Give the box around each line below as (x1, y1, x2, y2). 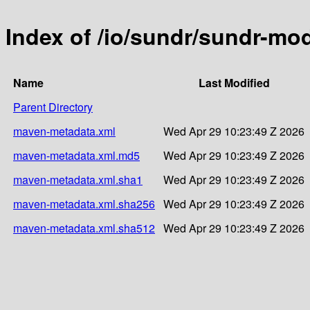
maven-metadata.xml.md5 (13, 147, 140, 163)
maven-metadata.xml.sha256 (13, 195, 155, 212)
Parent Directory (13, 98, 93, 115)
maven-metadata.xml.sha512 (13, 219, 155, 236)
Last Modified (198, 74, 270, 91)
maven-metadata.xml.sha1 (13, 171, 143, 188)
